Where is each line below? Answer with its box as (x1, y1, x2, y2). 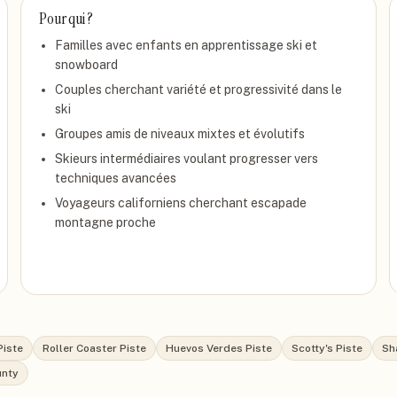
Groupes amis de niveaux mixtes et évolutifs (55, 127, 306, 141)
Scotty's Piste (292, 342, 362, 354)
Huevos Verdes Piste (166, 342, 272, 354)
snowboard (55, 58, 119, 72)
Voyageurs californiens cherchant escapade (55, 196, 307, 210)
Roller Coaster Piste (43, 342, 146, 354)
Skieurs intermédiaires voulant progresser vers (55, 152, 319, 166)
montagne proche (55, 215, 157, 230)
